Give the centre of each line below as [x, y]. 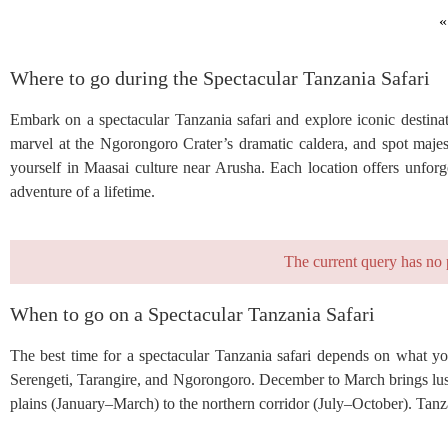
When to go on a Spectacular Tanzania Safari [192, 313]
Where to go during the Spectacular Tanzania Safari [220, 77]
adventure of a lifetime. [82, 191]
